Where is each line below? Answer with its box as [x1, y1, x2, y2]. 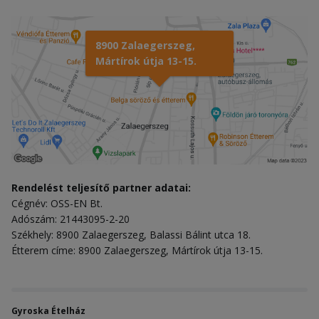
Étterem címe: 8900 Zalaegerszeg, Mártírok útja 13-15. [11, 243, 263, 257]
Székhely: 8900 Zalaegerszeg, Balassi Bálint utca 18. [11, 227, 251, 241]
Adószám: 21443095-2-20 [11, 211, 130, 226]
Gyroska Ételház [11, 304, 85, 317]
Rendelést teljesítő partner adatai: [11, 180, 191, 194]
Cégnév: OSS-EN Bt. [11, 196, 103, 210]
